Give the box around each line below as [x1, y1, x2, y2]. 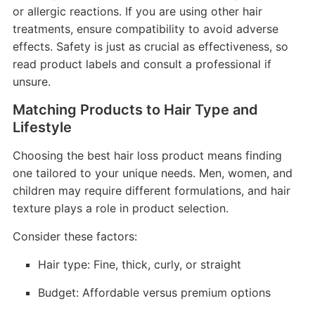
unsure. [12, 74, 51, 89]
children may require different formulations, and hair [12, 183, 290, 198]
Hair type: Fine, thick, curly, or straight [37, 257, 241, 271]
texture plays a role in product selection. [12, 200, 229, 215]
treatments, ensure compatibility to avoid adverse [12, 21, 278, 36]
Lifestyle [12, 118, 72, 136]
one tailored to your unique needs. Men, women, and [12, 165, 292, 180]
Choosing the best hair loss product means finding [12, 148, 282, 162]
